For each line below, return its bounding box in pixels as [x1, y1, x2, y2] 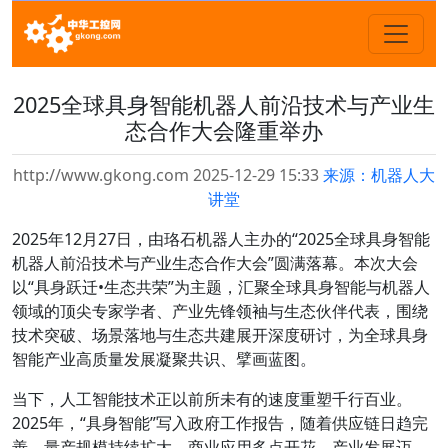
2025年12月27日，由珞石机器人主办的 [12, 228, 292, 250]
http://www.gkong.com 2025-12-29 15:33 [13, 164, 323, 186]
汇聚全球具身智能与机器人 [238, 276, 430, 298]
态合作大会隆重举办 [125, 116, 323, 145]
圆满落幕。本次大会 [274, 252, 418, 274]
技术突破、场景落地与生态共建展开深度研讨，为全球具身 [12, 324, 428, 346]
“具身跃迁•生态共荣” [28, 276, 174, 298]
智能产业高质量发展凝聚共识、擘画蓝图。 [12, 348, 316, 370]
